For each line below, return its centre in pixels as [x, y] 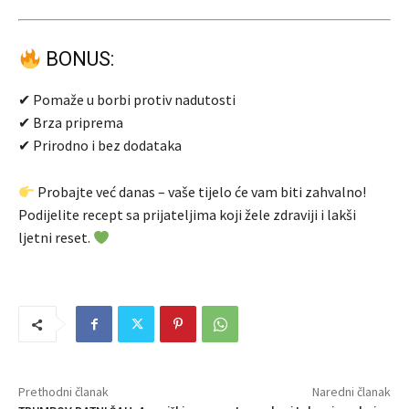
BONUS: [78, 59]
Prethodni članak [63, 392]
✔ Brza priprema [71, 123]
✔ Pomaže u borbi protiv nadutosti [127, 100]
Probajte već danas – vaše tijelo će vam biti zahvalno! [201, 192]
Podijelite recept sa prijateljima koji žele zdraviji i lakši [187, 215]
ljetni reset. [56, 238]
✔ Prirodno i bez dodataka [100, 146]
